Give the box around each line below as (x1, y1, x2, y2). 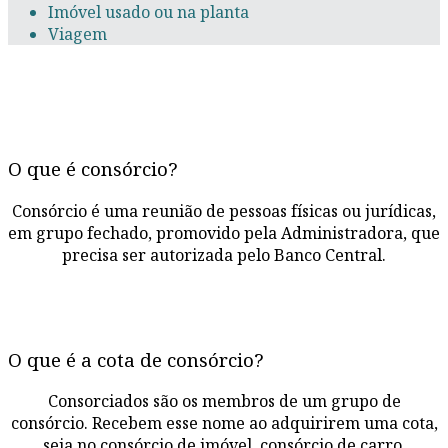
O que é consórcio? (8, 156, 178, 182)
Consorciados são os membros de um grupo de (47, 390, 401, 413)
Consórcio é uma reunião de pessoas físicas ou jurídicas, (12, 199, 436, 222)
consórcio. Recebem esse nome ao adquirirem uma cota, (10, 412, 438, 435)
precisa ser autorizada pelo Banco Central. (62, 243, 386, 266)
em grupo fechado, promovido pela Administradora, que (8, 221, 440, 244)
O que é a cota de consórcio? (8, 346, 264, 372)
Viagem (48, 23, 107, 46)
